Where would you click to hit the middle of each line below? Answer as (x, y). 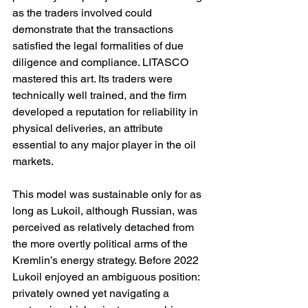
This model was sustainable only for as (108, 195)
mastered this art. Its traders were (94, 79)
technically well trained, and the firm (101, 96)
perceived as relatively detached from (104, 228)
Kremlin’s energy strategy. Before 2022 (107, 261)
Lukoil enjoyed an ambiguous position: (107, 277)
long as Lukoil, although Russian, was (106, 211)
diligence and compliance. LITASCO (102, 63)
